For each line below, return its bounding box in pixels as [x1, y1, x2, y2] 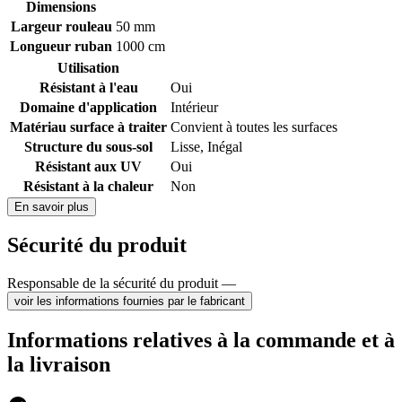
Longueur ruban [10, 38, 112, 54]
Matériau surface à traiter [10, 118, 167, 135]
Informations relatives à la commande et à [7, 328, 395, 353]
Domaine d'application [20, 99, 157, 115]
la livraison [7, 353, 110, 377]
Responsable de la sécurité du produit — [7, 275, 236, 292]
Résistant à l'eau [39, 79, 138, 95]
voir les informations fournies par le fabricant [14, 294, 245, 309]
